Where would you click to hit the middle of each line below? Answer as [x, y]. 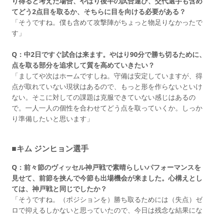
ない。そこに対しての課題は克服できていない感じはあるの [104, 97]
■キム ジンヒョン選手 [50, 148]
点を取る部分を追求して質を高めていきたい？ [83, 65]
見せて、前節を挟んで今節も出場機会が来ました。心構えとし [107, 178]
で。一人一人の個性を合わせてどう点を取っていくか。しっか [107, 108]
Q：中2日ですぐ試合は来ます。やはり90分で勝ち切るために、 [109, 54]
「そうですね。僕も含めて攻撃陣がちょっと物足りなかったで [107, 22]
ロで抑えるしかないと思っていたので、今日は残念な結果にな [107, 210]
